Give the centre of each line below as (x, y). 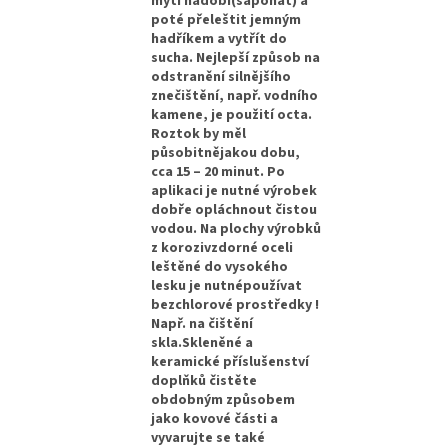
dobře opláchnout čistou (234, 209)
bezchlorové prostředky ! (235, 304)
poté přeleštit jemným (226, 19)
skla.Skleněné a (202, 342)
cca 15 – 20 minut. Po (218, 171)
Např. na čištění (202, 323)
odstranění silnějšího (221, 76)
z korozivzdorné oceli (222, 247)
